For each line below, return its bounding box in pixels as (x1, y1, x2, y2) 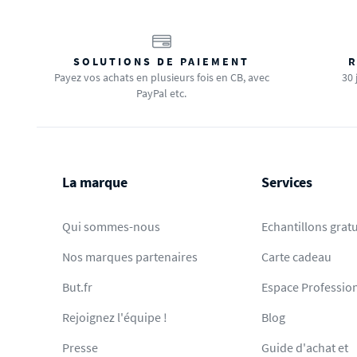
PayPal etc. (136, 86, 186, 100)
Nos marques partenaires (62, 249, 198, 265)
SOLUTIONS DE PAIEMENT (73, 54, 249, 69)
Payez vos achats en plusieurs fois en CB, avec (53, 70, 269, 84)
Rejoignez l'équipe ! (62, 309, 167, 325)
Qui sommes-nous (62, 218, 160, 234)
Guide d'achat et (261, 339, 349, 355)
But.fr (62, 279, 92, 295)
